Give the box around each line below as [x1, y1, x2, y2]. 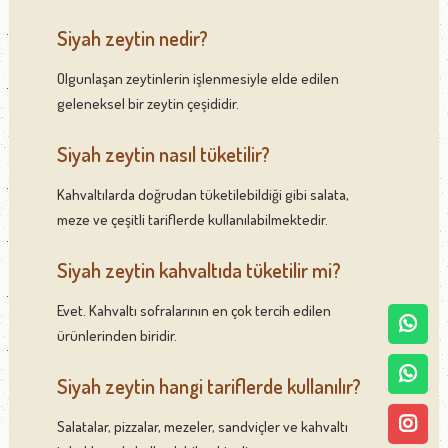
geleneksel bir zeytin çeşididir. [56, 93, 239, 113]
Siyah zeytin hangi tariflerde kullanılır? [56, 372, 361, 399]
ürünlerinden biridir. [56, 325, 177, 345]
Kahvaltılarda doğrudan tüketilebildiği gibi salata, [56, 184, 349, 204]
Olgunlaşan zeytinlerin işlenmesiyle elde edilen [56, 68, 339, 88]
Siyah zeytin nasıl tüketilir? [56, 140, 270, 167]
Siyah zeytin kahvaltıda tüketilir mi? [56, 256, 341, 283]
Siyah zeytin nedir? [56, 24, 208, 51]
